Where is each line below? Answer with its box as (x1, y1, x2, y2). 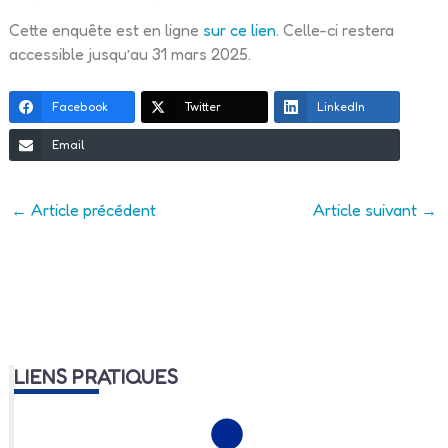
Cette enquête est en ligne (8, 19, 203, 40)
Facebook (51, 98, 108, 114)
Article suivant (313, 200, 422, 221)
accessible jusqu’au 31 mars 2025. (8, 43, 255, 64)
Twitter (184, 98, 222, 114)
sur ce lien (202, 19, 276, 40)
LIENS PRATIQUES (13, 365, 178, 390)
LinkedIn (316, 98, 365, 114)
